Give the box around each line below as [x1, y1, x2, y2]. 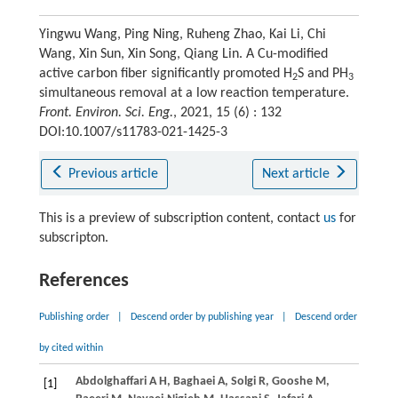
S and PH [297, 66, 348, 81]
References [38, 270, 129, 291]
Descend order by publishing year [130, 311, 274, 322]
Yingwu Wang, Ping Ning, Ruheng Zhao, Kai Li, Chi [38, 27, 326, 42]
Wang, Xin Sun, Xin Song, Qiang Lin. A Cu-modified [38, 46, 328, 61]
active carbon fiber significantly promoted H [38, 66, 292, 81]
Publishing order [38, 311, 109, 322]
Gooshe [271, 374, 313, 388]
